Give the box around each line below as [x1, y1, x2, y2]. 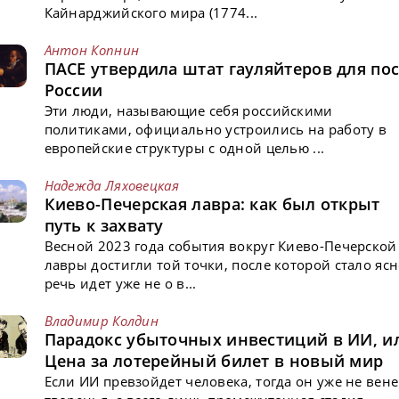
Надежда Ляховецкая [44, 175, 179, 194]
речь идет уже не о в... [44, 273, 197, 292]
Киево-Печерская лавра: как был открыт [44, 192, 380, 215]
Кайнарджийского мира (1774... [44, 3, 258, 21]
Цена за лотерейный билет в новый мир [44, 349, 384, 371]
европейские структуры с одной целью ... [44, 138, 325, 157]
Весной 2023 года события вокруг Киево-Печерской [44, 236, 397, 255]
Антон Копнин [44, 40, 140, 59]
